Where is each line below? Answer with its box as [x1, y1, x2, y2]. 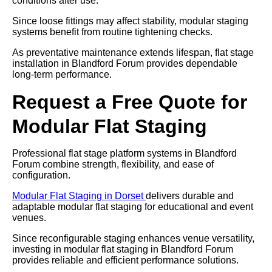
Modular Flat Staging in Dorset [12, 190, 146, 201]
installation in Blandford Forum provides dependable [12, 58, 237, 69]
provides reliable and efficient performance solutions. [12, 254, 239, 265]
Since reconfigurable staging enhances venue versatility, [12, 233, 254, 243]
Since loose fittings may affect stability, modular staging [12, 15, 248, 26]
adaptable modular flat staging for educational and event [12, 201, 253, 212]
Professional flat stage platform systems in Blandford [12, 148, 237, 158]
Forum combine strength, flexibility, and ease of [12, 158, 214, 169]
